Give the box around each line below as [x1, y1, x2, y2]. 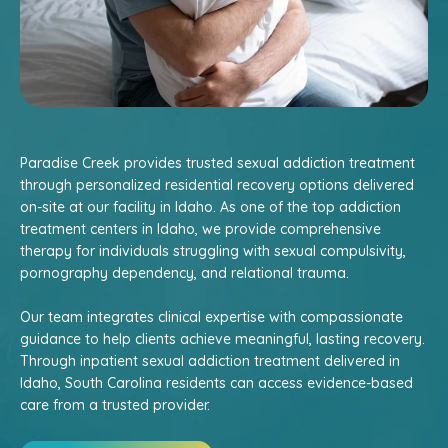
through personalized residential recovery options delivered [20, 176, 414, 194]
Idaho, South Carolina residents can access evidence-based [20, 374, 413, 392]
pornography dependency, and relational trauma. [20, 264, 349, 282]
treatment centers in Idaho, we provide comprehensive [20, 220, 381, 238]
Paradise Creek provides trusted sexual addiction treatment [20, 154, 415, 172]
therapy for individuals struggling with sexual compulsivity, [20, 242, 406, 260]
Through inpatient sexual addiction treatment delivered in [20, 352, 400, 370]
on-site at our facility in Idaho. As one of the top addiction [20, 198, 401, 216]
